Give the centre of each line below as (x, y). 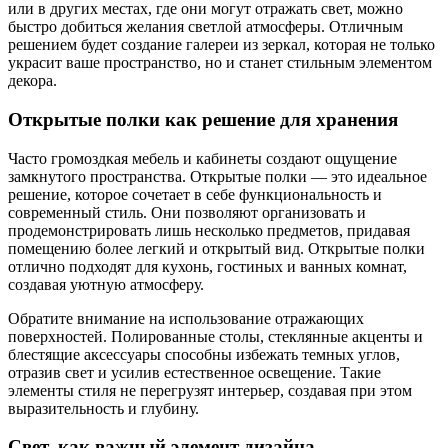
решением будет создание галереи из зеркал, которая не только (221, 45)
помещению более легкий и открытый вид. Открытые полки (216, 248)
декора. (32, 81)
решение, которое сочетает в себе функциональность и (195, 194)
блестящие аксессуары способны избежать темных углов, (204, 354)
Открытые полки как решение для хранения (203, 119)
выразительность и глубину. (103, 408)
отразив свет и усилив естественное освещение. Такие (194, 372)
